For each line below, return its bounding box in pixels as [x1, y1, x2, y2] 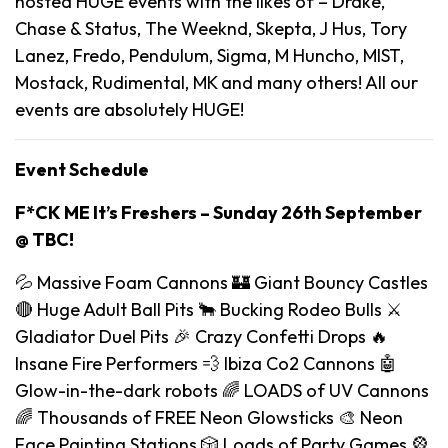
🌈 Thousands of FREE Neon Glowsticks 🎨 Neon [15, 405, 403, 429]
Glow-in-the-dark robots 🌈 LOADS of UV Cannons [15, 378, 429, 402]
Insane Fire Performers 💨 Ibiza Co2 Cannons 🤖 [15, 351, 397, 375]
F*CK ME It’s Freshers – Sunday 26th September [15, 200, 422, 224]
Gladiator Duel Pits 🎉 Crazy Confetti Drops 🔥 [15, 324, 388, 348]
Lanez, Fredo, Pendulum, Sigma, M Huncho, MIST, [15, 43, 404, 67]
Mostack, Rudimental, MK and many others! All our [15, 70, 418, 94]
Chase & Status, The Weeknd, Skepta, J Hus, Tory [15, 16, 407, 40]
